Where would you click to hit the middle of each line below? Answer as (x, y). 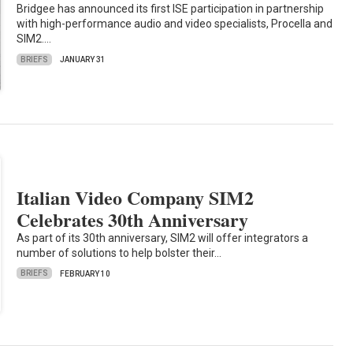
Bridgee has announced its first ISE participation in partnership (171, 9)
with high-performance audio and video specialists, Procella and (175, 24)
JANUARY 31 (83, 60)
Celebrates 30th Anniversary (133, 219)
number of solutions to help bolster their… (119, 253)
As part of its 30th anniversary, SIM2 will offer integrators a (163, 238)
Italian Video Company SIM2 (136, 197)
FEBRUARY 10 (85, 273)
